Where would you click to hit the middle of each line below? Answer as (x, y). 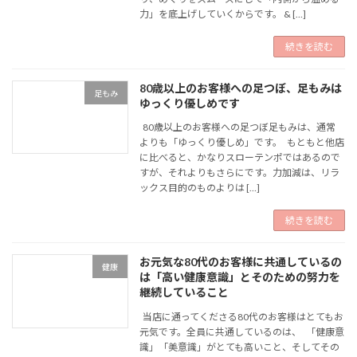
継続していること (184, 292)
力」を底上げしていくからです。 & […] (223, 14)
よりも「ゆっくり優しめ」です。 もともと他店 (242, 143)
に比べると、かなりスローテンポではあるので (240, 158)
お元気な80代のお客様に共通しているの (241, 262)
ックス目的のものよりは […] (200, 188)
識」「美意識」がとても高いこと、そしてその (240, 347)
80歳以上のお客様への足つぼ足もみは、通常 (238, 127)
